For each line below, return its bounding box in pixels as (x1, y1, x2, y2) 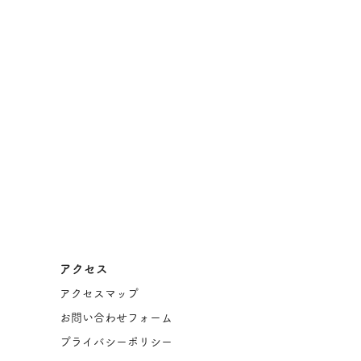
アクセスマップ (60, 288, 139, 300)
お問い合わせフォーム (60, 312, 172, 324)
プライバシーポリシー (60, 336, 172, 348)
